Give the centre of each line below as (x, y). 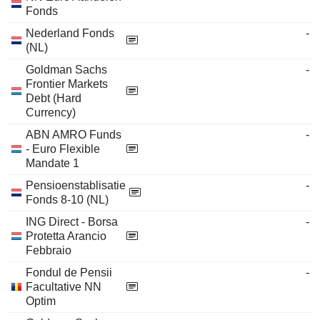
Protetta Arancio (66, 236)
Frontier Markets (67, 84)
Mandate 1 (52, 163)
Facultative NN (64, 287)
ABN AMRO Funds (74, 135)
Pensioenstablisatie (76, 185)
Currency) (51, 112)
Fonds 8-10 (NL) (67, 200)
